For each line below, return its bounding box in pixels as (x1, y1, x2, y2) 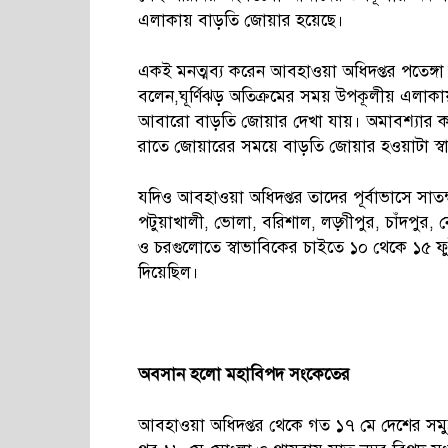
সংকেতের (289, 364, 350, 385)
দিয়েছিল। (138, 262, 199, 283)
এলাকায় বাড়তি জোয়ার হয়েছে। (138, 10, 344, 31)
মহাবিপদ (226, 364, 289, 385)
